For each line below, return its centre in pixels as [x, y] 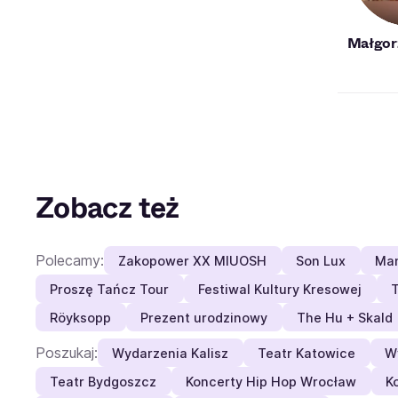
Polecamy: [70, 260]
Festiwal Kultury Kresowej [280, 289]
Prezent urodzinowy [204, 317]
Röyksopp [81, 317]
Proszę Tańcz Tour [110, 289]
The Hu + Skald [344, 317]
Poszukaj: [67, 352]
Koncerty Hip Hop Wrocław [271, 381]
